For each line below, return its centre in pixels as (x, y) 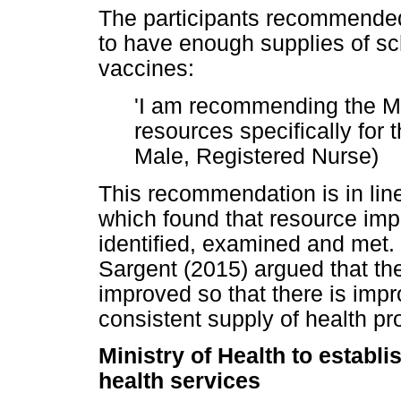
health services (179, 380)
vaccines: (146, 69)
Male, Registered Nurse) (256, 156)
